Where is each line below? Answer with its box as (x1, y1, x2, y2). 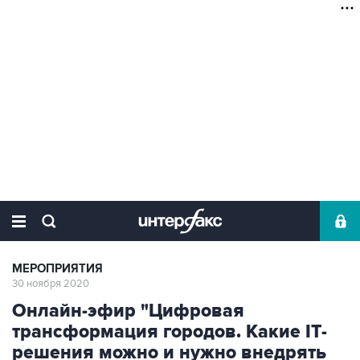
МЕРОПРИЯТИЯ (12, 261, 103, 276)
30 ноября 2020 (12, 277, 89, 290)
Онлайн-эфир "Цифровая (12, 300, 244, 322)
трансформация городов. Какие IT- (12, 321, 327, 343)
